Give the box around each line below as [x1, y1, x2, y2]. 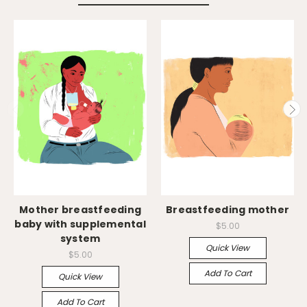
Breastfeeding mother [166, 202, 289, 217]
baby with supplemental [14, 217, 146, 231]
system [60, 231, 101, 245]
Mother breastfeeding [19, 202, 141, 217]
